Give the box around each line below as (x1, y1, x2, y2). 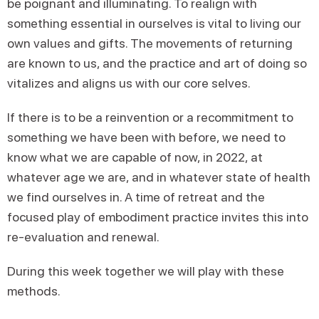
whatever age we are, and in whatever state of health (7, 169, 310, 184)
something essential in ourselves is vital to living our (7, 16, 301, 31)
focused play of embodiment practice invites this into (7, 209, 308, 224)
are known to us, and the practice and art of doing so (7, 56, 307, 70)
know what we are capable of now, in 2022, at (7, 150, 263, 164)
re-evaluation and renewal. (7, 229, 159, 244)
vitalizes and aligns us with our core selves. (7, 75, 256, 90)
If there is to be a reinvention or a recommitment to (7, 110, 293, 125)
